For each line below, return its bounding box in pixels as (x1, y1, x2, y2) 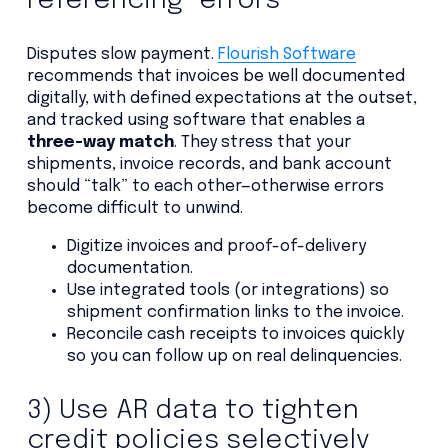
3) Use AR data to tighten (26, 396, 359, 424)
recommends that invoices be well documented (26, 67, 405, 85)
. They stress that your (173, 133, 351, 151)
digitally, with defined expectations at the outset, (26, 89, 417, 107)
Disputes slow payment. (26, 45, 218, 63)
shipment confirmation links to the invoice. (66, 303, 404, 321)
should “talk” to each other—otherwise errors (26, 177, 384, 195)
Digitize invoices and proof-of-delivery (66, 237, 366, 255)
